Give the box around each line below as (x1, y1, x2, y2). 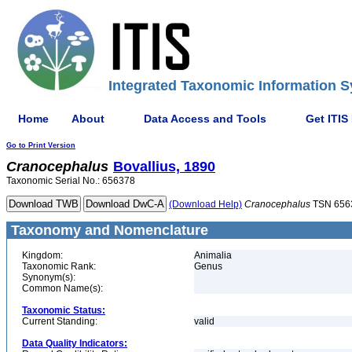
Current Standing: (22, 316, 97, 327)
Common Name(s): (22, 283, 103, 294)
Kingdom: (22, 250, 63, 261)
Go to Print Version (6, 141, 75, 149)
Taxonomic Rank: (22, 261, 96, 272)
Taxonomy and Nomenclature (7, 222, 208, 238)
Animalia (194, 250, 232, 261)
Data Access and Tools (144, 112, 266, 125)
